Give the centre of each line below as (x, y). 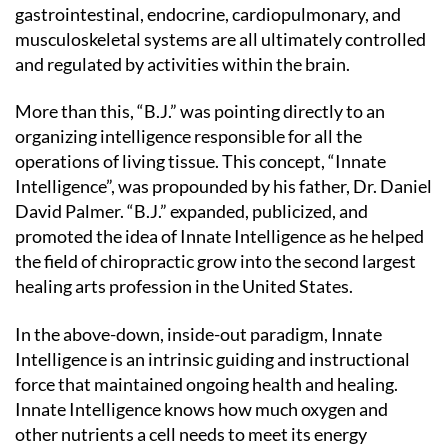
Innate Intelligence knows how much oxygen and (201, 408)
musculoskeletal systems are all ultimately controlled (220, 38)
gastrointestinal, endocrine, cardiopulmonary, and (208, 13)
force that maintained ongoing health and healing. (206, 383)
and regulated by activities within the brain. (182, 63)
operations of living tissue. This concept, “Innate (200, 161)
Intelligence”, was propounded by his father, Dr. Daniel (223, 186)
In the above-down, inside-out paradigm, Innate (198, 333)
